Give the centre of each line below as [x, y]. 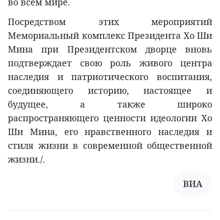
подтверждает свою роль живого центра [110, 63]
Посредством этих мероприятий [110, 21]
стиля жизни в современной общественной [110, 145]
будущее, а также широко [110, 104]
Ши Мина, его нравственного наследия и [110, 131]
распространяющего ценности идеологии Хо [110, 118]
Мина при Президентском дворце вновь [110, 49]
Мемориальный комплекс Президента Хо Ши [110, 35]
